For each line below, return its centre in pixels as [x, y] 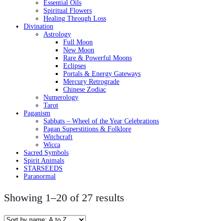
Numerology [61, 97]
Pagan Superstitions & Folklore [87, 129]
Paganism [37, 113]
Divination [38, 26]
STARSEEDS [43, 168]
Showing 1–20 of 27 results [64, 197]
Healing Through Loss [75, 18]
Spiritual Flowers [68, 10]
